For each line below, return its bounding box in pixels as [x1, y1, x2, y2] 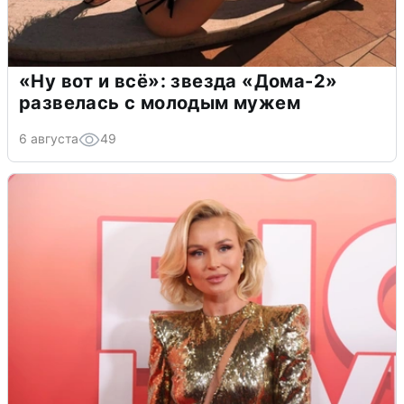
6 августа [19, 131, 78, 147]
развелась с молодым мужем [19, 92, 300, 115]
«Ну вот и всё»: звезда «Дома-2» [19, 70, 338, 93]
